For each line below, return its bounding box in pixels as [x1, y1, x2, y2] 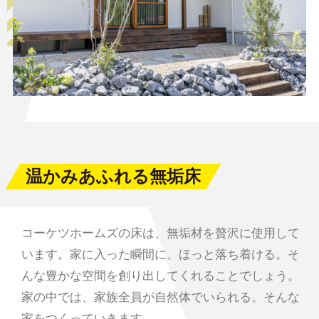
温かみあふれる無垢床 [25, 167, 201, 187]
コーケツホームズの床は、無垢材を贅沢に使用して [21, 226, 300, 241]
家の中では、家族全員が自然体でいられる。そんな [21, 291, 300, 305]
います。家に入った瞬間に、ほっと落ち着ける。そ [21, 248, 300, 262]
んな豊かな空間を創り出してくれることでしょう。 [21, 269, 300, 283]
